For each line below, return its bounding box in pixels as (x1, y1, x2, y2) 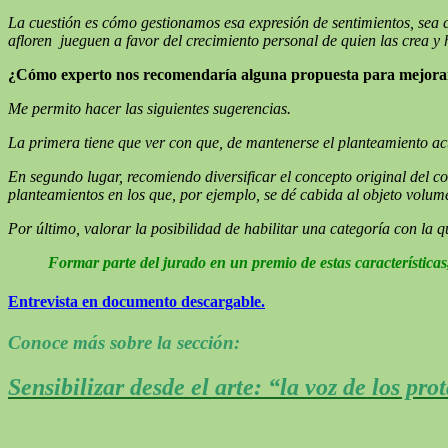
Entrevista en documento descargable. (8, 292, 265, 310)
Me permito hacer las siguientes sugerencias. (8, 99, 291, 117)
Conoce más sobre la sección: (8, 332, 240, 354)
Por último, (8, 219, 80, 237)
